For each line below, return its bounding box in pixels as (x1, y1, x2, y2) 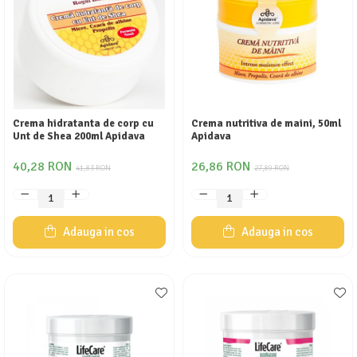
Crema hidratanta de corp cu (13, 117, 154, 130)
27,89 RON (254, 163, 289, 173)
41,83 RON (76, 163, 111, 173)
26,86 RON (191, 159, 250, 175)
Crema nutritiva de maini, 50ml (191, 117, 341, 130)
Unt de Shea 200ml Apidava (13, 130, 145, 143)
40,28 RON (13, 159, 72, 175)
